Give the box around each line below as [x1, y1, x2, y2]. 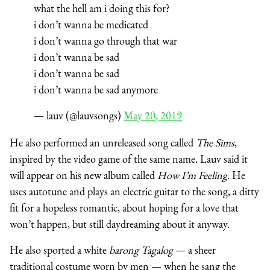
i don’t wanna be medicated [34, 17, 148, 31]
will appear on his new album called [10, 168, 155, 182]
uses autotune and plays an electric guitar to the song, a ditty [10, 184, 259, 198]
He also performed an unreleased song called [10, 135, 196, 149]
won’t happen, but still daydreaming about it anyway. [10, 216, 230, 231]
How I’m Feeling [155, 168, 227, 182]
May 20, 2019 [124, 108, 182, 122]
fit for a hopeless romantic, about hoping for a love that [10, 200, 239, 215]
